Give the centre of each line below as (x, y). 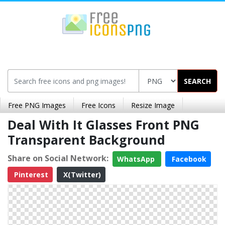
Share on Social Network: (58, 158)
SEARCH (197, 81)
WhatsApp (137, 159)
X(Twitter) (81, 175)
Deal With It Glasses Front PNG (103, 125)
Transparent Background (86, 140)
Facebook (188, 159)
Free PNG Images (37, 105)
